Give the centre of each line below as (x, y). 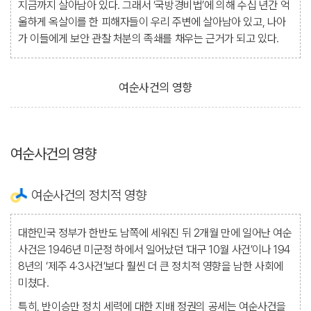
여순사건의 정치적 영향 (89, 195)
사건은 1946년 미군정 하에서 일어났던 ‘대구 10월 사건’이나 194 (154, 250)
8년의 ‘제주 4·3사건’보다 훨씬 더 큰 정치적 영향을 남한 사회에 (151, 266)
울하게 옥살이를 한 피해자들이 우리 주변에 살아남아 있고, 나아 (152, 22)
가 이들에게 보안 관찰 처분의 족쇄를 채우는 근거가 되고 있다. (149, 39)
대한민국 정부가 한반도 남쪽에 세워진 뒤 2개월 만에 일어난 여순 (155, 233)
